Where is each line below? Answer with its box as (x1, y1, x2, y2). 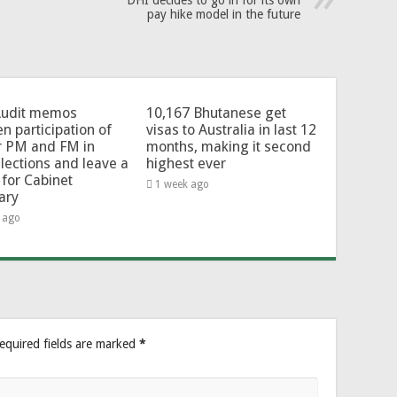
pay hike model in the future (147, 7, 300, 22)
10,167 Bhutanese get (145, 105, 286, 122)
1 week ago (154, 178, 209, 191)
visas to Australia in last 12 (145, 121, 316, 139)
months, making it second (145, 138, 311, 156)
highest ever (145, 155, 226, 173)
